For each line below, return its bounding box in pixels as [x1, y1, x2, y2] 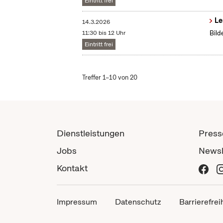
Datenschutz [115, 197, 161, 208]
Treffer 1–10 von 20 [82, 73, 138, 82]
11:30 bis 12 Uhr [82, 29, 126, 37]
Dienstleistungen [57, 127, 124, 139]
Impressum [57, 197, 97, 208]
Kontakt [57, 162, 88, 174]
